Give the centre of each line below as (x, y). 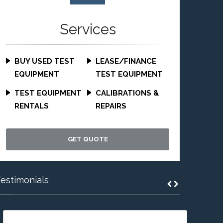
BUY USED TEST (45, 61)
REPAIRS (111, 106)
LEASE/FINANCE (126, 61)
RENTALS (32, 106)
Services (88, 29)
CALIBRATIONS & (127, 93)
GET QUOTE (88, 139)
